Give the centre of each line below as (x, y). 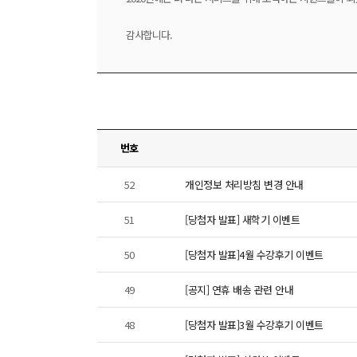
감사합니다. (149, 35)
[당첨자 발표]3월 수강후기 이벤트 (254, 325)
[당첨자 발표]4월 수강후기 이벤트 (254, 255)
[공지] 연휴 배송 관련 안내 (239, 290)
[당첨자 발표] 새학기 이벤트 (242, 220)
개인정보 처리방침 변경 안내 (244, 184)
